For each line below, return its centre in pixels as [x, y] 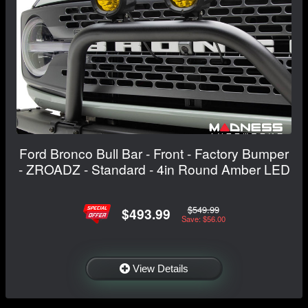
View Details [161, 268]
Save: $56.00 [203, 218]
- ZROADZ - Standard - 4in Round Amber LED [154, 169]
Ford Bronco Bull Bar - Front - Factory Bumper [154, 153]
